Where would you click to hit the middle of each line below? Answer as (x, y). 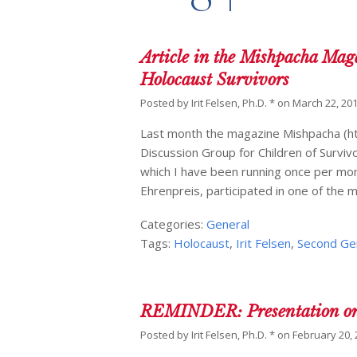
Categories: (174, 224)
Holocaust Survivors (215, 80)
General (228, 224)
